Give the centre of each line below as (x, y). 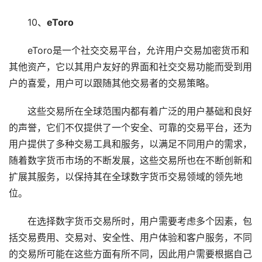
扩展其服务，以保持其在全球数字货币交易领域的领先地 (126, 177)
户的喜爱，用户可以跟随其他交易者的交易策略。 (112, 83)
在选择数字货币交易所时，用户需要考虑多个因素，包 (139, 221)
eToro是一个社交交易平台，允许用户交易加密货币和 (138, 50)
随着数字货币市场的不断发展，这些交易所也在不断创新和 (130, 160)
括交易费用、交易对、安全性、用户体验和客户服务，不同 (130, 237)
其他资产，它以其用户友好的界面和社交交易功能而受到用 (130, 67)
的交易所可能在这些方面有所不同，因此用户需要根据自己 (130, 254)
